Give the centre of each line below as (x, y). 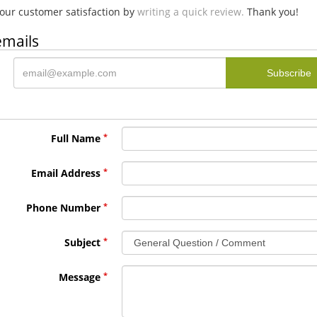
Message (80, 277)
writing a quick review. (191, 12)
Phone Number (64, 208)
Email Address (66, 173)
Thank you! (271, 12)
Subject (83, 242)
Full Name (76, 138)
